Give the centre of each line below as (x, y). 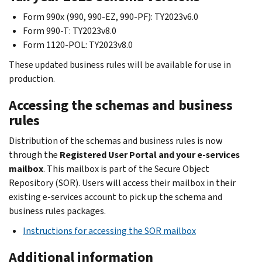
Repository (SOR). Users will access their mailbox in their (122, 182)
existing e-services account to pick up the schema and (116, 196)
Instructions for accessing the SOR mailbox (109, 230)
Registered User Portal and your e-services (150, 154)
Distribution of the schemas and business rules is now (116, 140)
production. (32, 78)
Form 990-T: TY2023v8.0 (70, 30)
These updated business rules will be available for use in (120, 64)
